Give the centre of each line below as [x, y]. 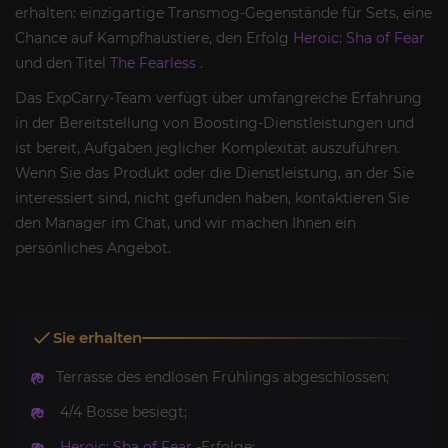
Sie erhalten [97, 337]
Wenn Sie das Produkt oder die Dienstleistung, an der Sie [214, 173]
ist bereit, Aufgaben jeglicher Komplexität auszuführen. [207, 148]
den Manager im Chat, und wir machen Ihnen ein [185, 223]
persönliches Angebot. [93, 248]
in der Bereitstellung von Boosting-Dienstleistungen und [214, 123]
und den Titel [62, 63]
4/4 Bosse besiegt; [121, 412]
